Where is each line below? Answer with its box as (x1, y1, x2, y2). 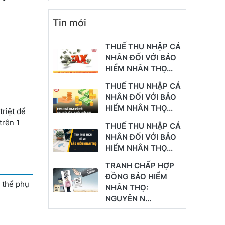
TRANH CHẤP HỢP (105, 160, 174, 170)
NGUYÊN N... (105, 193, 151, 203)
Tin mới (53, 17, 86, 29)
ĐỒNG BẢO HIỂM (105, 171, 167, 181)
